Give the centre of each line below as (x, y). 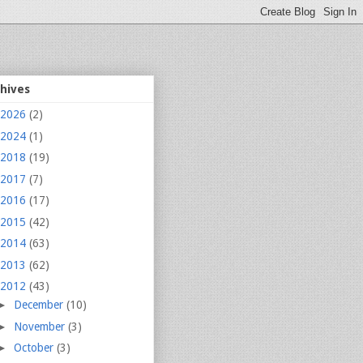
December (40, 305)
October (35, 348)
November (41, 326)
